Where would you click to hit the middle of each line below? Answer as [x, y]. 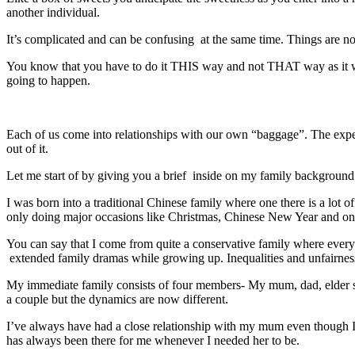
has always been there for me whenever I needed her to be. [153, 340]
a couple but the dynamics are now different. [117, 299]
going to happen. [48, 80]
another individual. [53, 12]
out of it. [27, 148]
